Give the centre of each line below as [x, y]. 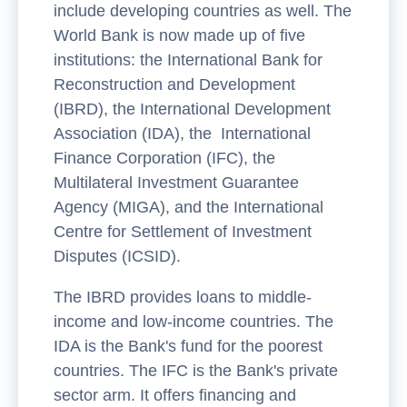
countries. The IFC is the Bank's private [196, 370]
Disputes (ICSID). [117, 256]
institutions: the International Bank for [188, 60]
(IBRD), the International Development [192, 109]
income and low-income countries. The [194, 321]
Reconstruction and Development [174, 84]
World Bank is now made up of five [179, 35]
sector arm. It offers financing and [175, 395]
